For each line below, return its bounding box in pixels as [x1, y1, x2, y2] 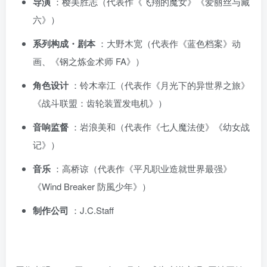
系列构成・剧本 [33, 36, 98, 50]
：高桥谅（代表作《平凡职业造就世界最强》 [53, 162, 232, 175]
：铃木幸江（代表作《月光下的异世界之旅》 [71, 78, 250, 91]
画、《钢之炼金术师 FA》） [33, 54, 144, 67]
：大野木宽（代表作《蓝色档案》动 [98, 36, 241, 49]
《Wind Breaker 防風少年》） [33, 179, 151, 193]
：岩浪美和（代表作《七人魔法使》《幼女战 [71, 120, 250, 133]
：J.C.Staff [71, 203, 114, 216]
